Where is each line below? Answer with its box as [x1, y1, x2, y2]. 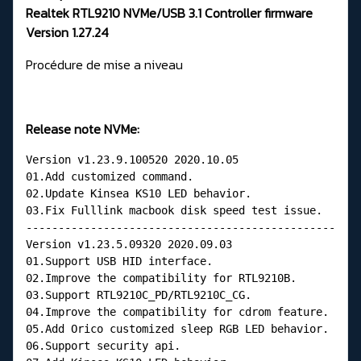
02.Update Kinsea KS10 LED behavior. [26, 186, 251, 200]
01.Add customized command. [26, 169, 193, 183]
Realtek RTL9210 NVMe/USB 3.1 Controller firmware [26, 2, 313, 23]
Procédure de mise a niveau [26, 54, 183, 74]
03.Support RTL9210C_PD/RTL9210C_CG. [26, 288, 251, 301]
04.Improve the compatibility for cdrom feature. [26, 305, 329, 318]
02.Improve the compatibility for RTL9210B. [26, 271, 297, 284]
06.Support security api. [26, 338, 180, 352]
